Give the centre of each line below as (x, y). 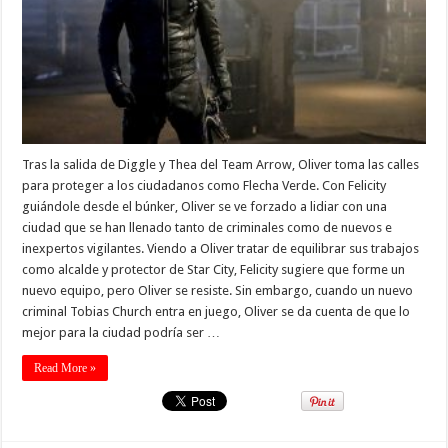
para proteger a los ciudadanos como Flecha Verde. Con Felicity (204, 186)
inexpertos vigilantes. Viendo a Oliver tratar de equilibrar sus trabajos (221, 249)
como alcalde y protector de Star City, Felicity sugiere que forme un (214, 270)
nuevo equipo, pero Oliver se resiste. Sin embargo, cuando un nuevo (218, 291)
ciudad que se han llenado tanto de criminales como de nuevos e (207, 228)
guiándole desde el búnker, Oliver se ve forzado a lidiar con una (205, 207)
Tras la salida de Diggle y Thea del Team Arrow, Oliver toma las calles (221, 165)
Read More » (65, 368)
